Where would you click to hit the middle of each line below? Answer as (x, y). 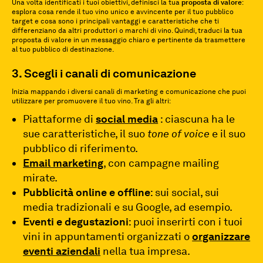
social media (127, 119)
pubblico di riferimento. (81, 148)
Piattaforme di (60, 119)
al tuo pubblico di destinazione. (63, 49)
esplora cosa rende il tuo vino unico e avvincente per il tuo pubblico (123, 12)
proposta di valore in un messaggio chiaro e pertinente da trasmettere (129, 40)
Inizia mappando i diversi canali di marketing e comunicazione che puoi (129, 92)
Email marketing (63, 163)
